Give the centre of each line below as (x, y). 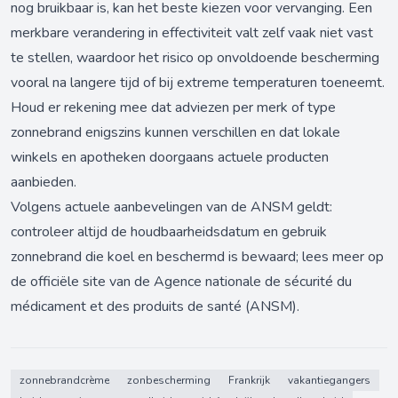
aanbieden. (44, 183)
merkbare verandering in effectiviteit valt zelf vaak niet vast (192, 33)
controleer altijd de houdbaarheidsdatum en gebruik (169, 232)
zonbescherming (169, 381)
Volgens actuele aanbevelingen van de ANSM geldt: (171, 207)
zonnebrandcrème (64, 381)
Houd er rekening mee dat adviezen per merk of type (173, 108)
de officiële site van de (82, 282)
